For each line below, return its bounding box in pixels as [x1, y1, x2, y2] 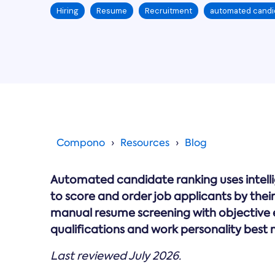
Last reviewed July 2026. [50, 249, 181, 263]
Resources [120, 136, 169, 149]
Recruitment [145, 6, 192, 16]
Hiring [56, 6, 79, 16]
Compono [56, 136, 105, 149]
